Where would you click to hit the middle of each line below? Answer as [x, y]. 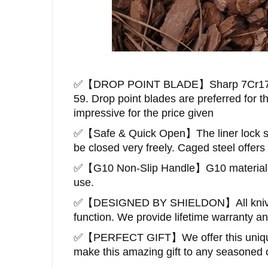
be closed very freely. [126, 147]
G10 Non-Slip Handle [144, 168]
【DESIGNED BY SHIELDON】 [159, 202]
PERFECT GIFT [132, 237]
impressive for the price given [144, 113]
